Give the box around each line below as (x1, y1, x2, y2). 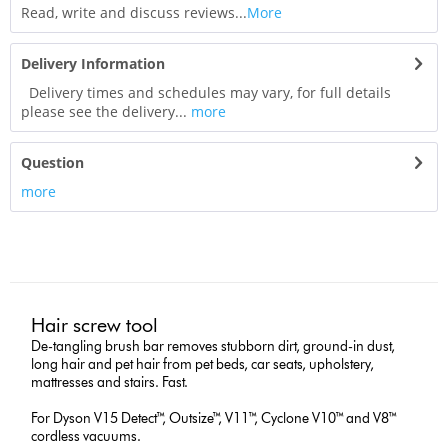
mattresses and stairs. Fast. (31, 373, 189, 391)
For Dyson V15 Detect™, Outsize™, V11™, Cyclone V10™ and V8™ (31, 409, 399, 427)
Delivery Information (21, 54, 165, 74)
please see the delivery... (21, 102, 187, 122)
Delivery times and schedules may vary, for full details (21, 83, 391, 103)
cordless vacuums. (31, 427, 142, 445)
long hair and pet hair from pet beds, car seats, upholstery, (31, 355, 375, 373)
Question (21, 153, 84, 173)
